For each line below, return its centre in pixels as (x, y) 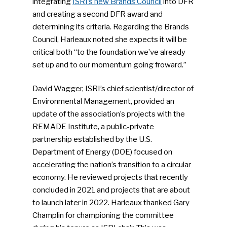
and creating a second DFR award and (98, 14)
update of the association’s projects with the (109, 114)
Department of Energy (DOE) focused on (103, 152)
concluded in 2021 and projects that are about (111, 190)
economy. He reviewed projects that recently (110, 178)
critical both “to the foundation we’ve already (109, 52)
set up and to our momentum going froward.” (110, 65)
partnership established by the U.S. (92, 140)
